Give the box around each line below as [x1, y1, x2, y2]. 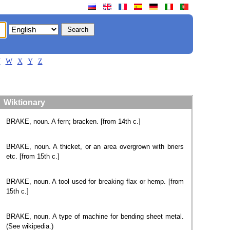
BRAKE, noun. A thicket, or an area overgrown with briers [6, 143, 184, 150]
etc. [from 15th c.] [6, 152, 60, 160]
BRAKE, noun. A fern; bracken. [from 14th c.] [6, 118, 141, 125]
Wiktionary [4, 98, 45, 107]
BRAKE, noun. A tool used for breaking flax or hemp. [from [6, 178, 184, 185]
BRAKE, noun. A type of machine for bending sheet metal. [6, 213, 184, 220]
